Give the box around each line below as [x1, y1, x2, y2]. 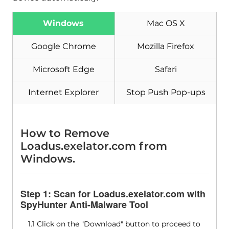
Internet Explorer [28, 87, 99, 97]
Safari [154, 64, 177, 74]
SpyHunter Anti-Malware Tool [20, 198, 148, 211]
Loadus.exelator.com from [20, 140, 167, 152]
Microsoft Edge [32, 64, 95, 74]
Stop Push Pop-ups [126, 87, 205, 97]
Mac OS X [146, 18, 185, 28]
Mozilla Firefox [137, 41, 195, 51]
